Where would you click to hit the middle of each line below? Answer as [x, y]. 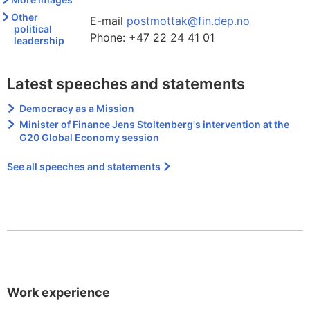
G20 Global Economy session [90, 138]
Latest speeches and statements [126, 84]
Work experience [58, 293]
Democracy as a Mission [77, 109]
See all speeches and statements [84, 167]
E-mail [107, 21]
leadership [39, 41]
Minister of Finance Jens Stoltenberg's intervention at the [155, 125]
